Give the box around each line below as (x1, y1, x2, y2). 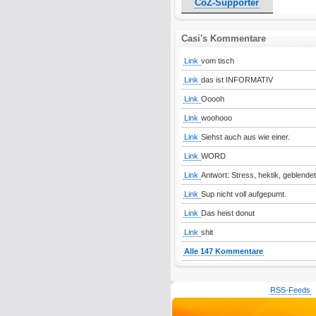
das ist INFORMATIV (200, 75, 273, 84)
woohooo (200, 114, 232, 122)
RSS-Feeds (269, 286, 310, 294)
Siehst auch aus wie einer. (200, 133, 290, 141)
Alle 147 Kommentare (183, 247, 263, 255)
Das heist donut (200, 209, 255, 217)
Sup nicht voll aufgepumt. (200, 190, 286, 198)
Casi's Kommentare (181, 33, 266, 44)
